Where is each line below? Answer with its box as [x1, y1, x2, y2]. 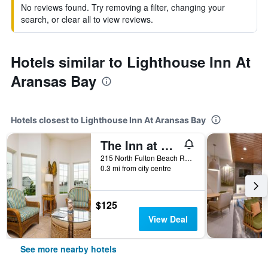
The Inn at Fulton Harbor [161, 136, 173, 154]
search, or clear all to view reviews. [21, 13, 153, 25]
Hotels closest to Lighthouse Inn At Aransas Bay [11, 115, 206, 125]
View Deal [148, 213, 188, 225]
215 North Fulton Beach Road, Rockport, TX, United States [185, 153, 192, 163]
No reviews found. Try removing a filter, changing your [21, 1, 225, 13]
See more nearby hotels [20, 243, 117, 255]
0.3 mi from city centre [100, 163, 171, 173]
